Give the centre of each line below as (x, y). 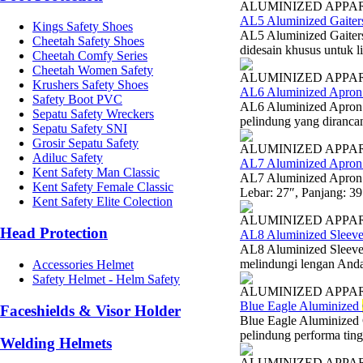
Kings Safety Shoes (83, 27)
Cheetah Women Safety (93, 70)
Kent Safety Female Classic (103, 187)
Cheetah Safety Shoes (88, 41)
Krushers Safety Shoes (90, 85)
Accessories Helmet (83, 264)
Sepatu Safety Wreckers (93, 114)
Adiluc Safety (68, 158)
